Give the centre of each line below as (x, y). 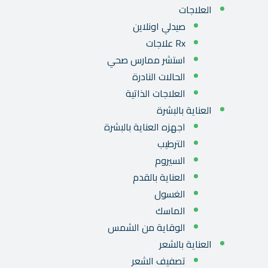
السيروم (170, 161)
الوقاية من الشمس (147, 228)
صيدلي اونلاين (159, 27)
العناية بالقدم (159, 177)
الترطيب (171, 144)
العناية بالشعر (185, 244)
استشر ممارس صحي (146, 60)
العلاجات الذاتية (156, 94)
